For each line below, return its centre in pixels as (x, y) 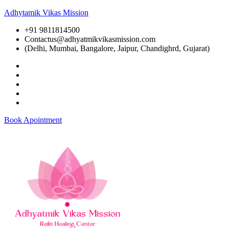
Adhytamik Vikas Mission (46, 13)
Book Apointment (33, 120)
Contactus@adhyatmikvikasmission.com (90, 39)
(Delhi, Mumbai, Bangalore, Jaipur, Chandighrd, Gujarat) (117, 48)
